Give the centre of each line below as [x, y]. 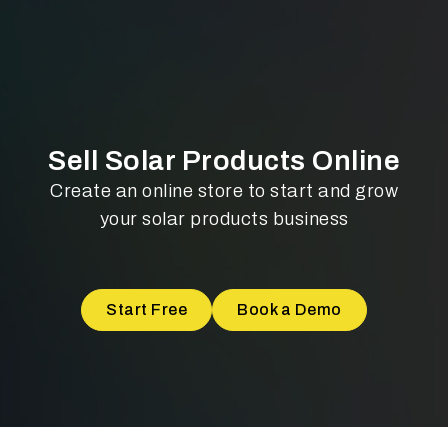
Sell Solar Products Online [224, 160]
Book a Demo [289, 309]
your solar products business [224, 219]
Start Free [147, 309]
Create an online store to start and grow [224, 191]
